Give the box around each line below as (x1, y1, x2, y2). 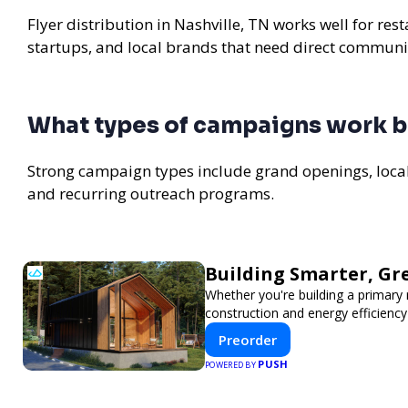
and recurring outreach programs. (27, 182, 274, 204)
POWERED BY (205, 358, 259, 371)
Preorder (219, 330, 277, 349)
